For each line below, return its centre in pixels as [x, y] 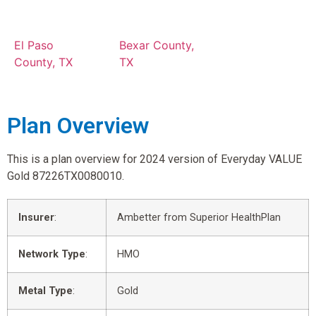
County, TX [43, 62]
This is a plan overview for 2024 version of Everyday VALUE [154, 159]
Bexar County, [157, 45]
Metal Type [45, 291]
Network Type [52, 254]
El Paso [34, 45]
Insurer [36, 217]
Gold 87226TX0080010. [66, 176]
